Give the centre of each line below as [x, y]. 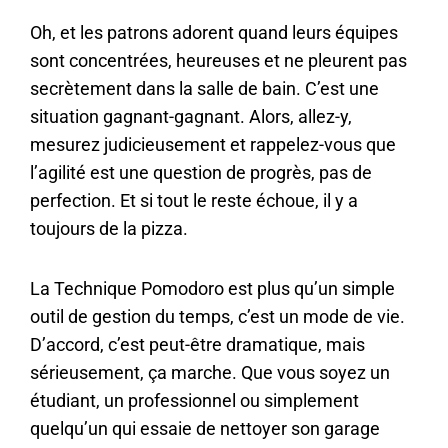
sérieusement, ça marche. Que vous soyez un [210, 372]
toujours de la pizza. [109, 229]
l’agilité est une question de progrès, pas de [201, 173]
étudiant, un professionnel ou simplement [194, 400]
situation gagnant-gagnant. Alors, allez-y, [191, 117]
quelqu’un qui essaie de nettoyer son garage [205, 428]
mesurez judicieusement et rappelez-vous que [213, 145]
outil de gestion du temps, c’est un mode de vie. [217, 316]
